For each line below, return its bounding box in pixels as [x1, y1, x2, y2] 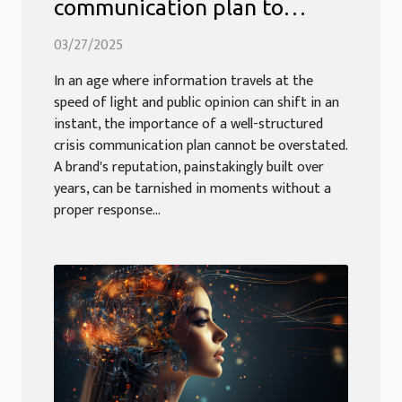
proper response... [54, 198, 161, 223]
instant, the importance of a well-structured [54, 112, 323, 137]
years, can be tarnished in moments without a [54, 177, 331, 202]
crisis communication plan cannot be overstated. [54, 134, 347, 159]
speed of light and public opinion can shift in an [54, 91, 339, 116]
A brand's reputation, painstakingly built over [54, 155, 324, 180]
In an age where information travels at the [54, 69, 313, 94]
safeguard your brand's [54, 22, 285, 48]
